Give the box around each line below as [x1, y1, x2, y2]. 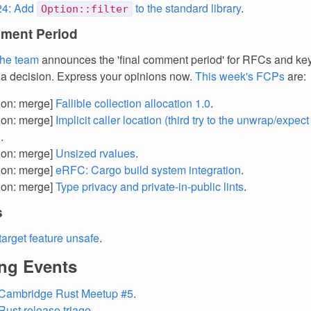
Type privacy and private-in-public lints [56, 178, 244, 194]
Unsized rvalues [56, 145, 135, 161]
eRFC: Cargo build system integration [56, 162, 241, 178]
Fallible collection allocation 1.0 [56, 95, 210, 111]
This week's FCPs [195, 68, 285, 84]
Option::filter [41, 3, 128, 15]
